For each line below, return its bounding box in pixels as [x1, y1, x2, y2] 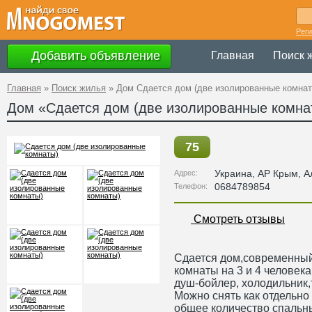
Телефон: [174, 182, 208, 190]
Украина [214, 168, 252, 179]
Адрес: [174, 169, 198, 177]
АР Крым [258, 168, 298, 179]
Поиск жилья [52, 83, 106, 93]
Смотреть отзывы [191, 212, 285, 226]
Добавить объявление [28, 48, 160, 63]
